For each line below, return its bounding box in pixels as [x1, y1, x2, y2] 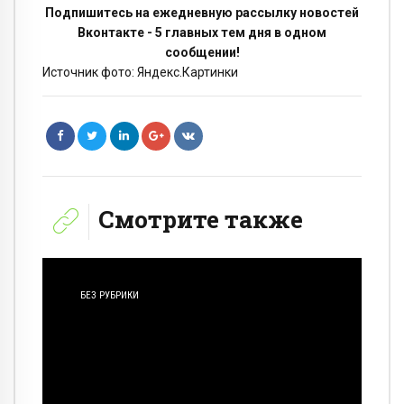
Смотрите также [98, 202, 303, 234]
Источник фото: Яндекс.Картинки [42, 64, 238, 79]
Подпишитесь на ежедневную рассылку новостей [45, 5, 359, 20]
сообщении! [164, 44, 240, 60]
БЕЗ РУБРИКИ [80, 289, 140, 302]
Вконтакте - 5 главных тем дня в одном [78, 24, 326, 40]
